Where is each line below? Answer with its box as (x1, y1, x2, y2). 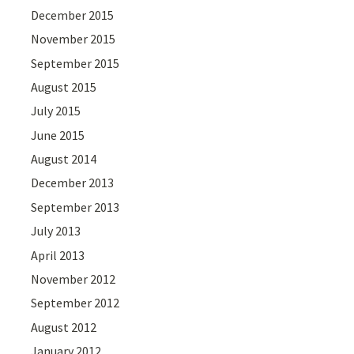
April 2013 (31, 247, 85, 263)
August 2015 (31, 78, 97, 95)
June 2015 (31, 126, 85, 143)
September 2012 (31, 295, 120, 311)
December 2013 (31, 175, 115, 191)
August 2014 (31, 151, 97, 168)
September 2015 (31, 55, 120, 71)
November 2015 (31, 31, 116, 47)
